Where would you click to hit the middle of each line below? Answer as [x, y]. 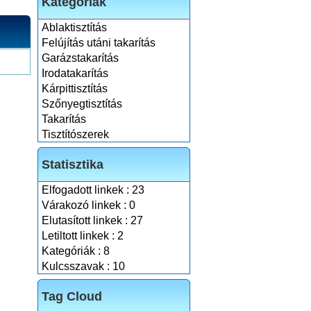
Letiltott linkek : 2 [83, 236]
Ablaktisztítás [74, 27]
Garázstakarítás [80, 58]
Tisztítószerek [75, 134]
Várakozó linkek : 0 [89, 205]
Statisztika [73, 165]
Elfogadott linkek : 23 [93, 190]
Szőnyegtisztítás [82, 104]
